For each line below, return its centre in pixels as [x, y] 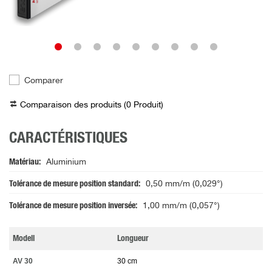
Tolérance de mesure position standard [74, 184]
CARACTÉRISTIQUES [68, 138]
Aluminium [66, 162]
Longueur [133, 239]
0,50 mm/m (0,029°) [184, 184]
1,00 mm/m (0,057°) [181, 206]
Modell [24, 239]
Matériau [24, 162]
